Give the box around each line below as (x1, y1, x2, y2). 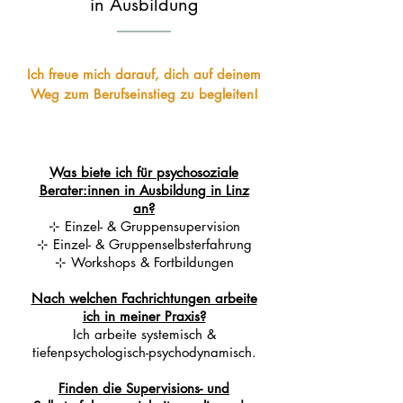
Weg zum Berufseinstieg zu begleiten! (30, 85, 258, 103)
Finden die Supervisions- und (58, 380, 229, 397)
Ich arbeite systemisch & (72, 326, 216, 343)
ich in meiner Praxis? (82, 308, 206, 325)
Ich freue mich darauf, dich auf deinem (27, 66, 261, 83)
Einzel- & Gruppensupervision (59, 218, 240, 235)
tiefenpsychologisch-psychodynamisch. (31, 344, 256, 361)
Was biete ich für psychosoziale (49, 164, 238, 181)
